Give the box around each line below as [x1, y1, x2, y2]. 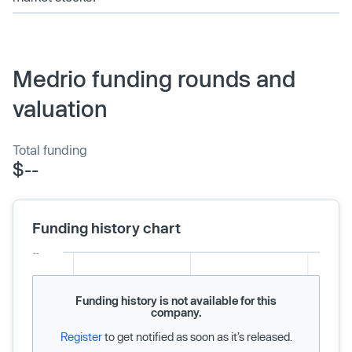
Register [60, 329, 102, 343]
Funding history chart [32, 218, 181, 236]
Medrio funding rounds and [13, 64, 295, 92]
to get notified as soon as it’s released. [101, 329, 292, 343]
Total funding [13, 141, 87, 157]
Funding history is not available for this [75, 293, 277, 307]
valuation [13, 94, 108, 122]
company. [150, 305, 202, 319]
